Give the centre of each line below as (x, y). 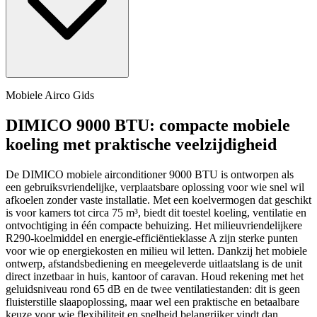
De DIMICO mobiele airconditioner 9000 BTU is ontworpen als (150, 174)
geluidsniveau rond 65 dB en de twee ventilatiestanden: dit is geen (153, 289)
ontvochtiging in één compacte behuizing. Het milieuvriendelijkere (154, 225)
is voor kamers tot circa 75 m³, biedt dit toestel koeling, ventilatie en (156, 212)
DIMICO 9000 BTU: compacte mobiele (148, 125)
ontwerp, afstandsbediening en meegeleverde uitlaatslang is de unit (154, 263)
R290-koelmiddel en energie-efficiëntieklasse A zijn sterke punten (152, 238)
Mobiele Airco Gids (50, 95)
